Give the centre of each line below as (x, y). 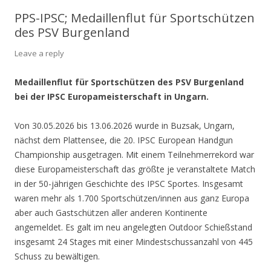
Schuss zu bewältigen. (57, 256)
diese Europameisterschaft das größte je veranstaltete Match (135, 169)
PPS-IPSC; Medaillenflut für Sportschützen (135, 18)
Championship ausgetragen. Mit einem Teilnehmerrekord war (134, 155)
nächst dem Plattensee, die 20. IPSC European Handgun (124, 140)
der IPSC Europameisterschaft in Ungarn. (119, 97)
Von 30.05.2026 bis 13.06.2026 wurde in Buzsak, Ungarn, (125, 126)
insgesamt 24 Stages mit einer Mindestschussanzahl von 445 (134, 242)
